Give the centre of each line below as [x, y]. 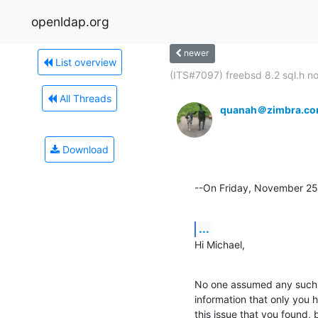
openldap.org [70, 21]
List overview [84, 62]
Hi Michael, [220, 244]
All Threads [84, 98]
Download [84, 149]
